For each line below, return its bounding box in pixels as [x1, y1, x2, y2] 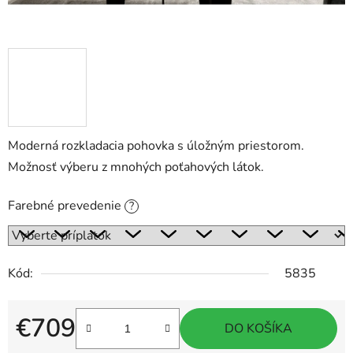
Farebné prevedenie [8, 197, 124, 215]
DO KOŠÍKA [225, 320, 292, 338]
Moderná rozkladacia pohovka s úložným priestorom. [8, 137, 304, 155]
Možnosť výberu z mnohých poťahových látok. [8, 158, 264, 176]
